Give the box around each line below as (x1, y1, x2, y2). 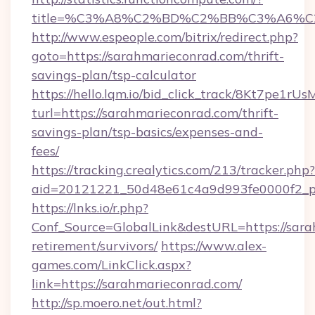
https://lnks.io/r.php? (32, 200, 148, 216)
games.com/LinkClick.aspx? (32, 257, 191, 273)
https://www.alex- (161, 238, 266, 254)
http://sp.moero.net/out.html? (32, 295, 202, 311)
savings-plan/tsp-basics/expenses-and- (32, 124, 263, 140)
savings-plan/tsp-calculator (32, 67, 196, 83)
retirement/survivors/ (32, 238, 157, 254)
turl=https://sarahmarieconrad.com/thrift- (32, 105, 278, 121)
